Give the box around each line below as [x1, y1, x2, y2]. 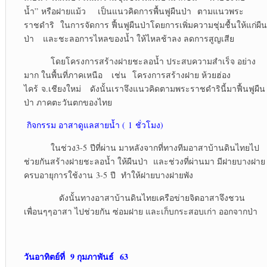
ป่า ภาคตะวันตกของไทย [23, 97, 112, 108]
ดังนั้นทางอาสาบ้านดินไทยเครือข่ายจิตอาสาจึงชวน [23, 192, 245, 204]
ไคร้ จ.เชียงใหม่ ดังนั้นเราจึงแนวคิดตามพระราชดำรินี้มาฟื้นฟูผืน [23, 83, 265, 95]
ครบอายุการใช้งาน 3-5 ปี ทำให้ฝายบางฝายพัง [23, 169, 193, 181]
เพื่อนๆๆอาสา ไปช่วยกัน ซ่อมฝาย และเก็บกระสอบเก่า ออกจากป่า [23, 206, 257, 218]
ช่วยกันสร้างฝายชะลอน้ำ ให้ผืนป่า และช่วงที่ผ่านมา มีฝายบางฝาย [23, 156, 265, 167]
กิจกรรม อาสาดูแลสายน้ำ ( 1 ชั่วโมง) [26, 119, 163, 131]
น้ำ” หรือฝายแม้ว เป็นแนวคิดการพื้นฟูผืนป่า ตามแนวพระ [23, 5, 244, 17]
